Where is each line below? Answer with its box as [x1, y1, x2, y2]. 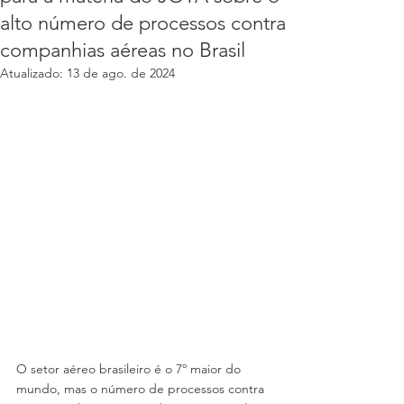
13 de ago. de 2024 [67, 65, 175, 81]
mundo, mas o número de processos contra [16, 381, 268, 397]
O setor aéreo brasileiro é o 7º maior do [16, 361, 244, 377]
